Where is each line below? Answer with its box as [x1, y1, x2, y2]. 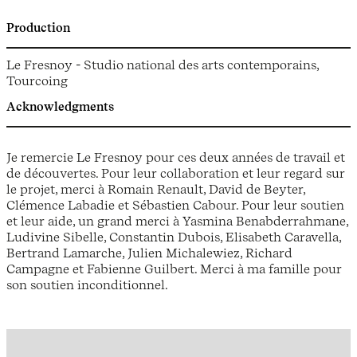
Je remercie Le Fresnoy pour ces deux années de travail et [6, 148, 345, 165]
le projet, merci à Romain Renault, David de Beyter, [6, 180, 305, 197]
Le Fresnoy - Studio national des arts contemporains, [6, 56, 319, 73]
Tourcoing [6, 72, 68, 88]
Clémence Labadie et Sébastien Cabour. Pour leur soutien [6, 196, 344, 213]
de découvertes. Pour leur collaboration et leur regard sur [6, 164, 345, 181]
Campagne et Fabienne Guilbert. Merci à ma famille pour [6, 260, 342, 277]
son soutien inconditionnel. [6, 276, 168, 292]
